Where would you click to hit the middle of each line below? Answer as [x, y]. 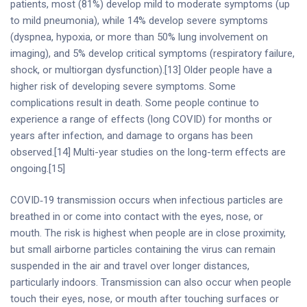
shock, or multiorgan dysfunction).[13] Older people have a [141, 70]
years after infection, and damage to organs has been [132, 135]
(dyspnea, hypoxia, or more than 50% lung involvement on [139, 37]
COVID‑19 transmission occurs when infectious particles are [147, 200]
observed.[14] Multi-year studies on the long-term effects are [148, 152]
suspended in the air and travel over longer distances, [130, 266]
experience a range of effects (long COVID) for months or [141, 119]
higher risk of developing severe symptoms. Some [123, 86]
